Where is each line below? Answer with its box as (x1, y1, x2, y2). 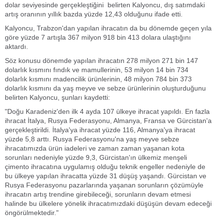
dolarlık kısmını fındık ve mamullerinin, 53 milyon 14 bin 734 (5, 66, 188, 74)
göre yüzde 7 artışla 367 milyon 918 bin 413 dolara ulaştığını (5, 33, 191, 41)
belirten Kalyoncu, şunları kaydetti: (5, 93, 110, 101)
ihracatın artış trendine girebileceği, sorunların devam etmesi (5, 190, 191, 198)
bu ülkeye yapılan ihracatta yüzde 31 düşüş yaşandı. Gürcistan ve (5, 172, 206, 180)
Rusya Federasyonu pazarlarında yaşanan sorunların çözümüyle (5, 181, 203, 189)
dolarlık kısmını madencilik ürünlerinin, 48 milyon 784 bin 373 (5, 75, 192, 83)
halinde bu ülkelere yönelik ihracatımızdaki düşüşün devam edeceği (5, 200, 212, 207)
